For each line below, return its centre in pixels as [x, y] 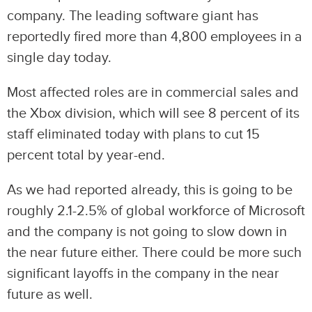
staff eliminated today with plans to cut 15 [133, 134]
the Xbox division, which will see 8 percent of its [153, 114]
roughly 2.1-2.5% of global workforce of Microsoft [156, 211]
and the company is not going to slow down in [147, 232]
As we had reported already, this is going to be [150, 190]
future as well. [50, 295]
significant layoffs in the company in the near [143, 274]
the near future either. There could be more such [154, 253]
